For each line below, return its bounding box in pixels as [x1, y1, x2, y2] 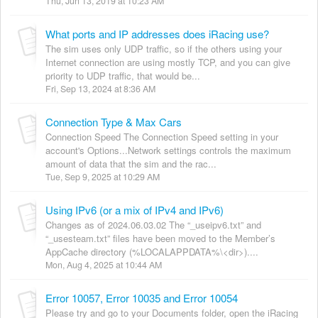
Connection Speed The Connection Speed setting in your [45, 129, 278, 143]
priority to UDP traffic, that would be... [45, 68, 200, 82]
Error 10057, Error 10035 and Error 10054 [45, 290, 238, 305]
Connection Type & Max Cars [45, 114, 182, 129]
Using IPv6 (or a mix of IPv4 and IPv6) [45, 202, 224, 217]
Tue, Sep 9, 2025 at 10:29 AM [45, 170, 160, 183]
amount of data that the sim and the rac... [45, 156, 216, 170]
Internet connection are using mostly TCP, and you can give [45, 55, 290, 69]
